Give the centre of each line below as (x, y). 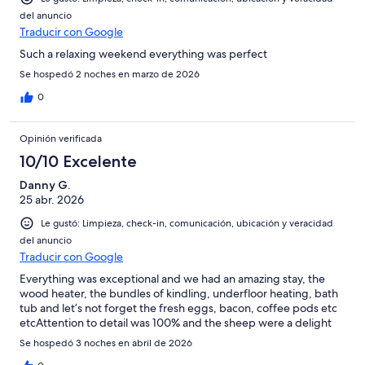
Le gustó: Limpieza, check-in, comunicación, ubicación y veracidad (187, 223)
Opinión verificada (61, 138)
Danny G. (45, 185)
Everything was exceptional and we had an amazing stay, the (172, 278)
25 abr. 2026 (52, 199)
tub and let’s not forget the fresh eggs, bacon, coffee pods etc (178, 308)
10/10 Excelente (78, 161)
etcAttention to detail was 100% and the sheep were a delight (176, 322)
